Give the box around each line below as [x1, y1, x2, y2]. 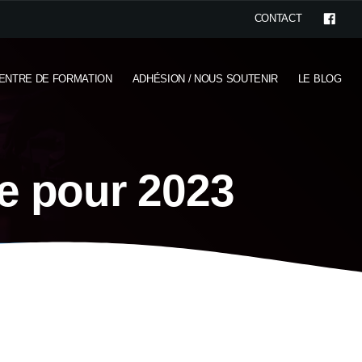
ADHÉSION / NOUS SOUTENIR [132, 72, 278, 85]
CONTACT [254, 12, 302, 24]
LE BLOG [297, 72, 342, 85]
